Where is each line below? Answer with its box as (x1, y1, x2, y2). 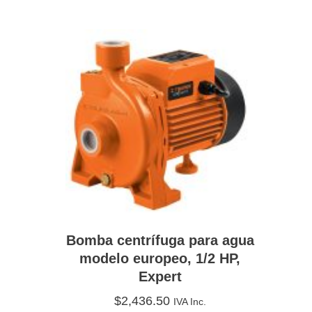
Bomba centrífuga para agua (65, 232, 254, 248)
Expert (138, 268, 182, 284)
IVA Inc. (173, 295, 206, 307)
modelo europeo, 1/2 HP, (79, 250, 241, 266)
